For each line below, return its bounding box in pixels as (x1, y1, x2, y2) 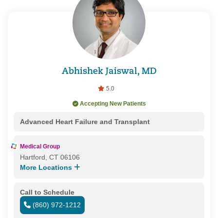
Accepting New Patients (79, 100, 146, 107)
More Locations (19, 163, 74, 171)
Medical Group (19, 143, 60, 150)
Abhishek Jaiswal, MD (61, 67, 157, 77)
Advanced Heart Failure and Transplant (19, 117, 150, 126)
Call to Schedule (19, 188, 74, 196)
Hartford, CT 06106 (19, 153, 80, 161)
